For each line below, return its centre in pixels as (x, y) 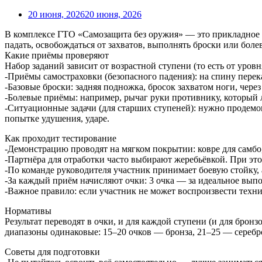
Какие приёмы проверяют (57, 55)
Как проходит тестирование (61, 138)
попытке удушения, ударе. (57, 118)
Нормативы (28, 211)
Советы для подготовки (52, 251)
